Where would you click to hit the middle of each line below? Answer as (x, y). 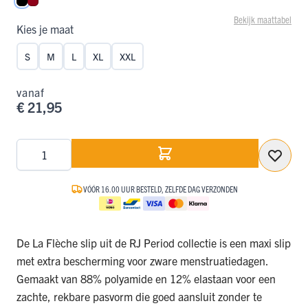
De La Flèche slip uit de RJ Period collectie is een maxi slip (154, 243)
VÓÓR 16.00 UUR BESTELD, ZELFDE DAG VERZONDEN (160, 189)
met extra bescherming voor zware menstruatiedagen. (142, 261)
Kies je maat (45, 29)
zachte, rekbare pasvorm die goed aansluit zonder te (139, 297)
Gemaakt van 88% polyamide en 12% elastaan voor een (146, 279)
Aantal (31, 147)
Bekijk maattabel (263, 20)
